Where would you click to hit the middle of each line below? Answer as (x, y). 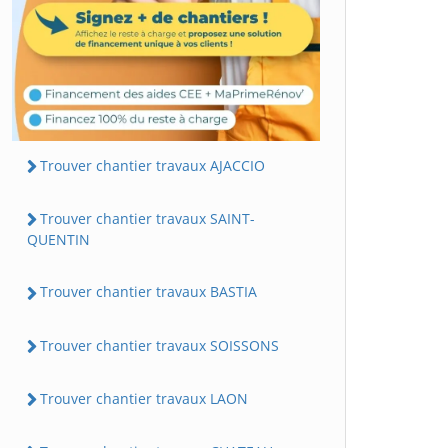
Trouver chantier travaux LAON (144, 398)
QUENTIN (58, 240)
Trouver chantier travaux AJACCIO (152, 165)
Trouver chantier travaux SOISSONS (159, 345)
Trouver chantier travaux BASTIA (148, 292)
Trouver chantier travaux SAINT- (147, 219)
